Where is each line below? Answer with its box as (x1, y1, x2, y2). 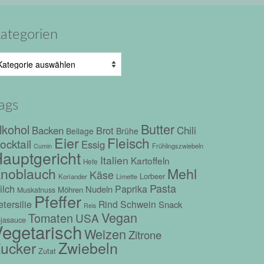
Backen (32, 123, 64, 137)
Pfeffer (34, 189, 81, 213)
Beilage (66, 124, 94, 137)
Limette (116, 171, 137, 181)
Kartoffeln (131, 153, 170, 167)
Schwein (120, 197, 156, 210)
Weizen (84, 224, 126, 243)
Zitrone (128, 226, 161, 242)
